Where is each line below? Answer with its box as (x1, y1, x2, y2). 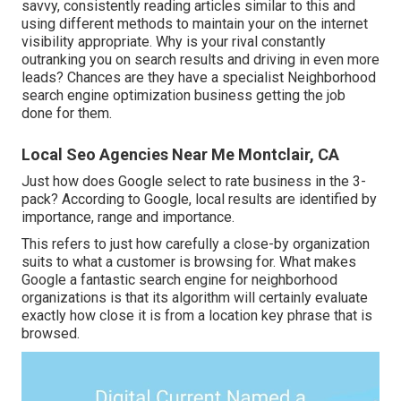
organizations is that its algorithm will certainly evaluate (21, 289, 368, 307)
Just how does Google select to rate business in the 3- (21, 173, 366, 191)
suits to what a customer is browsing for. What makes (21, 253, 356, 271)
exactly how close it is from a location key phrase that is (21, 307, 372, 325)
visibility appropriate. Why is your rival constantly (21, 33, 326, 51)
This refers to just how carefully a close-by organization (21, 235, 370, 253)
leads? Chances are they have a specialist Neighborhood (21, 69, 376, 87)
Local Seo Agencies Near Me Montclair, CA (21, 145, 339, 165)
